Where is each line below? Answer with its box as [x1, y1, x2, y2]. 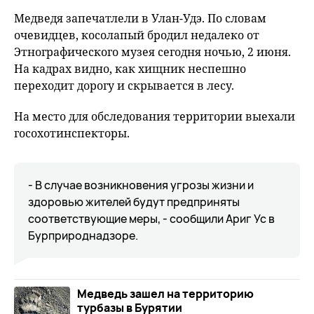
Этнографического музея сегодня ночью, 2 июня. [14, 44, 291, 60]
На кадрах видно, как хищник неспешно [14, 61, 246, 76]
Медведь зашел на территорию [77, 286, 254, 301]
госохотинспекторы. [14, 125, 130, 141]
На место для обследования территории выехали [14, 109, 295, 124]
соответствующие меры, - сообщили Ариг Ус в [28, 211, 275, 226]
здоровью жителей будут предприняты [28, 194, 240, 210]
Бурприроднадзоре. [28, 228, 138, 243]
